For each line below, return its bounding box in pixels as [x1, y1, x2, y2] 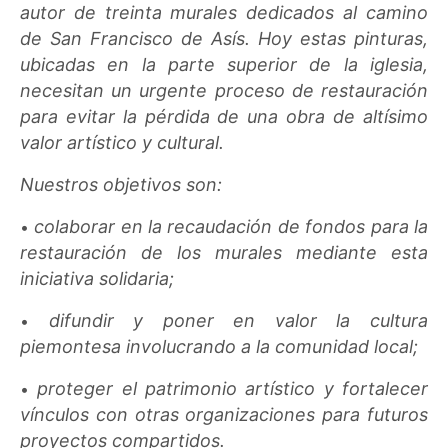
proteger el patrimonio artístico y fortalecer [37, 377, 428, 399]
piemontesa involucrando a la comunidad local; [20, 335, 419, 357]
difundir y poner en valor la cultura [48, 309, 428, 331]
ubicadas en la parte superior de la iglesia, [20, 53, 428, 75]
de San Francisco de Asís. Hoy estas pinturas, [20, 27, 428, 49]
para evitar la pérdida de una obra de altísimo [20, 105, 428, 127]
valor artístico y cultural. [20, 131, 225, 153]
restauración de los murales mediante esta [20, 241, 428, 263]
